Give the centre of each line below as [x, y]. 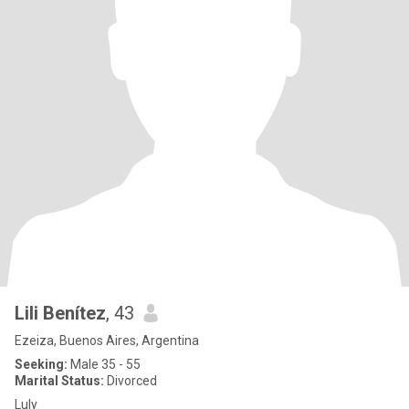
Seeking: [41, 364]
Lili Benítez [60, 313]
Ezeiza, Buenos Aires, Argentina [107, 341]
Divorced [131, 381]
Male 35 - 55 [104, 364]
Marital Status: [59, 381]
